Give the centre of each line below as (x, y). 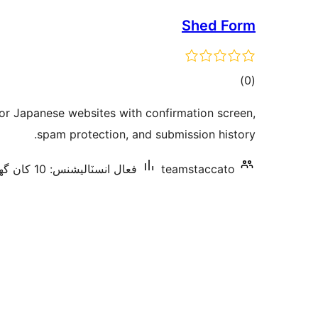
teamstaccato (198, 169)
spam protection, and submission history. (146, 134)
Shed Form (219, 26)
